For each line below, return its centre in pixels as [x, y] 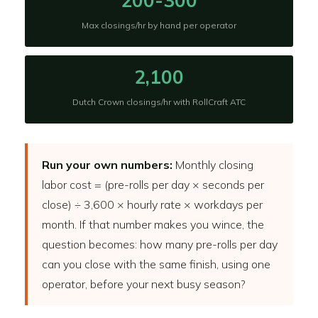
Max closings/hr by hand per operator [159, 25]
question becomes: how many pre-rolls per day [160, 244]
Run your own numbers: [107, 165]
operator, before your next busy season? [144, 284]
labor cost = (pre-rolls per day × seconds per [153, 185]
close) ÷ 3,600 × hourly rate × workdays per [152, 204]
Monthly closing [213, 165]
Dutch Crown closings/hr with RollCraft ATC [159, 102]
